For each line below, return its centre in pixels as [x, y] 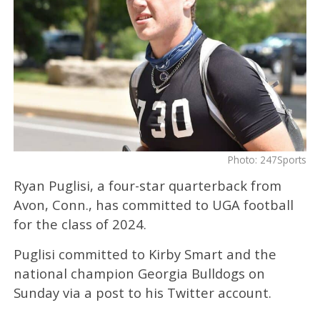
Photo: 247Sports [267, 159]
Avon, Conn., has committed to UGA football [153, 204]
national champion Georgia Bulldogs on [139, 273]
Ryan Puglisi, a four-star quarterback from [147, 185]
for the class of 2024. [80, 224]
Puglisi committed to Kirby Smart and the [145, 254]
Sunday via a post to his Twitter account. [142, 292]
